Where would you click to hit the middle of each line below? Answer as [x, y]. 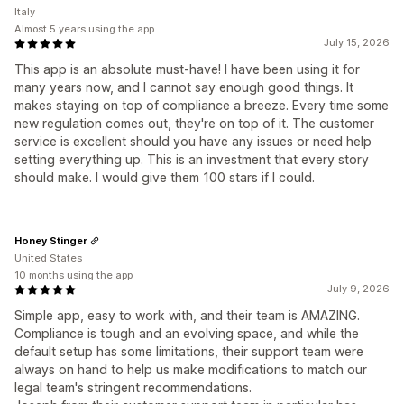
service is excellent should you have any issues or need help [193, 142]
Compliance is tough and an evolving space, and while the [187, 334]
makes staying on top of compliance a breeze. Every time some [202, 106]
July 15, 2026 [357, 43]
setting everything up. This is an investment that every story [192, 160]
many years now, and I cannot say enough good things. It [184, 87]
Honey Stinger [51, 240]
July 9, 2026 [358, 289]
